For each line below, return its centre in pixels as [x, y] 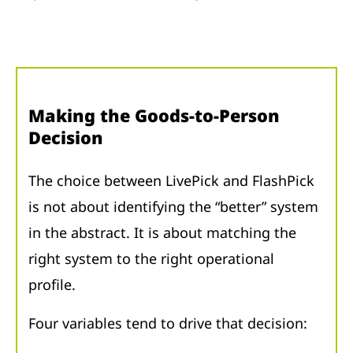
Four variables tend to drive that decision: [168, 323]
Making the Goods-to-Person [154, 116]
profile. [52, 285]
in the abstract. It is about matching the [162, 233]
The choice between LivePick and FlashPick [171, 181]
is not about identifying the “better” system [173, 207]
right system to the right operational [151, 259]
